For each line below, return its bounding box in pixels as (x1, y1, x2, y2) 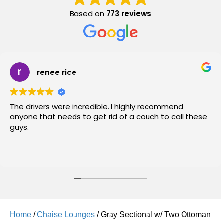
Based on (70, 8, 106, 19)
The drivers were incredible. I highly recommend (10, 101, 183, 111)
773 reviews (106, 8, 151, 19)
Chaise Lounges (37, 210, 95, 219)
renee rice (37, 67, 76, 77)
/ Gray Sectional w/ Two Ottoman (95, 210, 211, 219)
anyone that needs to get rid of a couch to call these (10, 111, 207, 122)
